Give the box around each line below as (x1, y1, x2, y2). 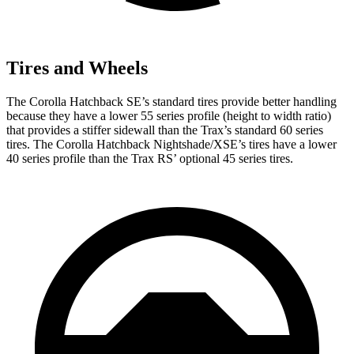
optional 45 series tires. (176, 152, 293, 166)
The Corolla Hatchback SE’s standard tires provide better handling (6, 95, 337, 109)
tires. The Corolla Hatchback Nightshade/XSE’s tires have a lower (6, 137, 337, 152)
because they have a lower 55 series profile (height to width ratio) (6, 109, 331, 123)
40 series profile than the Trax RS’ (6, 152, 176, 166)
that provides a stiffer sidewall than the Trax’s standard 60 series (6, 123, 323, 137)
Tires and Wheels (6, 58, 148, 79)
